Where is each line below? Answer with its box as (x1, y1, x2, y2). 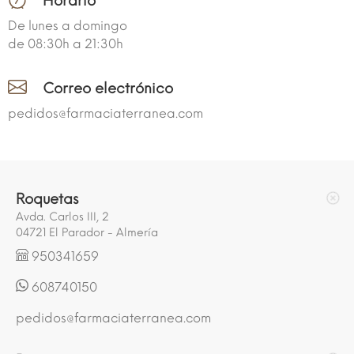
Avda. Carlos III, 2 (16, 209, 109, 224)
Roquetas (16, 190, 78, 208)
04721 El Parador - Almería (16, 225, 158, 239)
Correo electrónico (43, 79, 173, 97)
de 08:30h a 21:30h (8, 36, 123, 51)
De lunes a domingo (8, 17, 127, 33)
